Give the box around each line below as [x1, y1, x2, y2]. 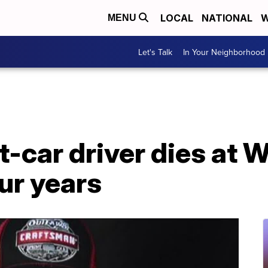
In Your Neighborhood [183, 45, 265, 58]
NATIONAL [202, 12, 252, 24]
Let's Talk [138, 45, 172, 58]
